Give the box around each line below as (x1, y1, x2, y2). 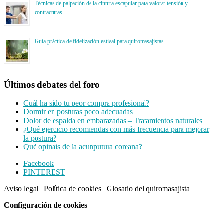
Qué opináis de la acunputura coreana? (23, 143, 142, 151)
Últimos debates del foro (4, 79, 100, 90)
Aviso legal (4, 184, 38, 193)
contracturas (35, 8, 62, 16)
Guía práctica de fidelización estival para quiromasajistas (35, 37, 163, 45)
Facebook (23, 159, 54, 168)
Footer (3, 159, 37, 172)
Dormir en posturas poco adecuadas (23, 108, 133, 116)
